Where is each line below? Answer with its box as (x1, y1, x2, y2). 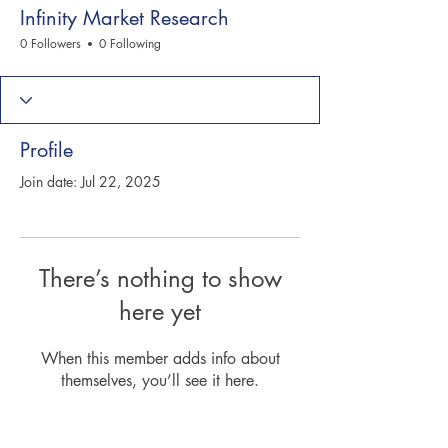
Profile (20, 137, 73, 163)
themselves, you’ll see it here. (61, 370, 259, 391)
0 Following (99, 35, 161, 52)
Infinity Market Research (20, 5, 229, 31)
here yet (119, 296, 201, 327)
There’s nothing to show (38, 263, 282, 294)
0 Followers (20, 35, 81, 52)
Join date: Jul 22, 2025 (20, 172, 161, 191)
